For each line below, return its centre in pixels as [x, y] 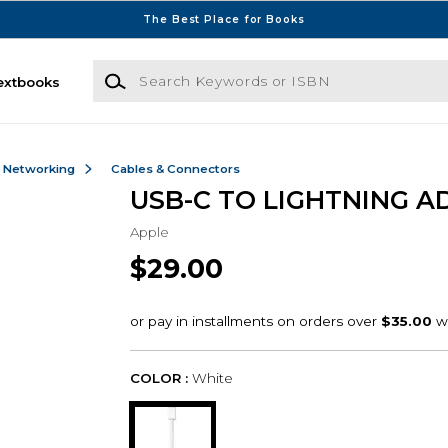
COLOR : [158, 378]
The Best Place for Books [224, 19]
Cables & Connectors [175, 168]
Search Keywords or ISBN [181, 69]
